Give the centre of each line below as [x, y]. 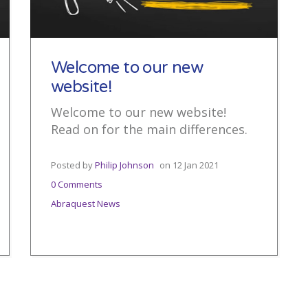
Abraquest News [86, 203]
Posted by [73, 165]
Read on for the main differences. [149, 129]
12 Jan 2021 [196, 165]
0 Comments [77, 184]
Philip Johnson [124, 165]
